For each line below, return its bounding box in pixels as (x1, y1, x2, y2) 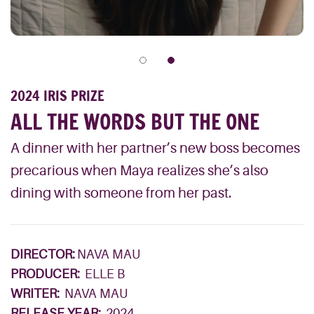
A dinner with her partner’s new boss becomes (11, 140, 300, 156)
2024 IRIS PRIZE (11, 86, 104, 106)
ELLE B (84, 267, 125, 281)
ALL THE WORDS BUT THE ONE (11, 107, 259, 137)
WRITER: (11, 287, 62, 301)
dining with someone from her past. (11, 185, 231, 201)
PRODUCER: (11, 267, 83, 281)
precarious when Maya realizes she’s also (11, 163, 268, 179)
